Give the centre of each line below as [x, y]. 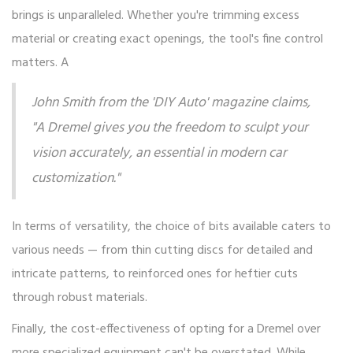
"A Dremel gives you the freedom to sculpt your [170, 129]
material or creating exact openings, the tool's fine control [167, 40]
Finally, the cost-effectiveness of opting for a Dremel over [166, 330]
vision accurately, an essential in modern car [159, 154]
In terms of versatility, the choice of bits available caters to [171, 227]
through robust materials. [80, 298]
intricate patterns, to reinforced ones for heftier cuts [155, 275]
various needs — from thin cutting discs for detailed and [162, 251]
